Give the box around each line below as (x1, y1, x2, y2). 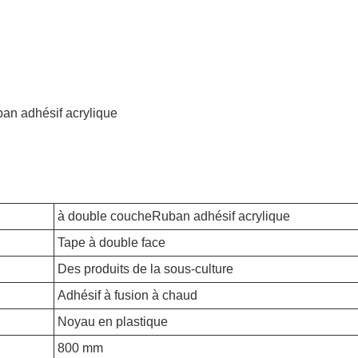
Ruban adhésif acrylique (152, 209, 290, 223)
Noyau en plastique (58, 315, 168, 328)
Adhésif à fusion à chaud (58, 288, 197, 302)
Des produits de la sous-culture (58, 262, 233, 276)
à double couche (58, 209, 152, 223)
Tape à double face (58, 236, 165, 249)
